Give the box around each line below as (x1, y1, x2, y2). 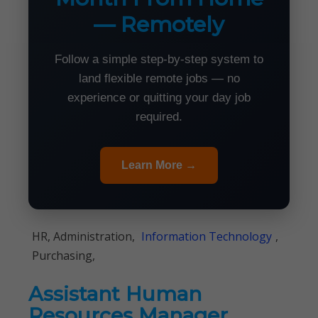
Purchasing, (32, 248, 95, 263)
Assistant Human (28, 282, 202, 306)
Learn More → (121, 159, 197, 171)
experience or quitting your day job (67, 91, 251, 104)
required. (136, 110, 182, 124)
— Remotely (94, 11, 224, 38)
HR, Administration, (32, 229, 138, 244)
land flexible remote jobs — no (78, 72, 240, 85)
